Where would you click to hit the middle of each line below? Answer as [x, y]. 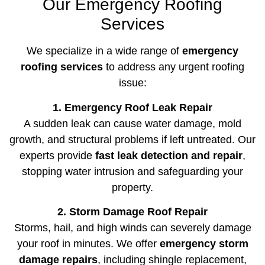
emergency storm [204, 244]
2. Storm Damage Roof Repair [132, 212]
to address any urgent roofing [174, 67]
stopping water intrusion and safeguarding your [132, 171]
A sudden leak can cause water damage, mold [132, 123]
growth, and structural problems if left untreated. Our [132, 139]
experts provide [57, 155]
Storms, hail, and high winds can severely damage [132, 228]
